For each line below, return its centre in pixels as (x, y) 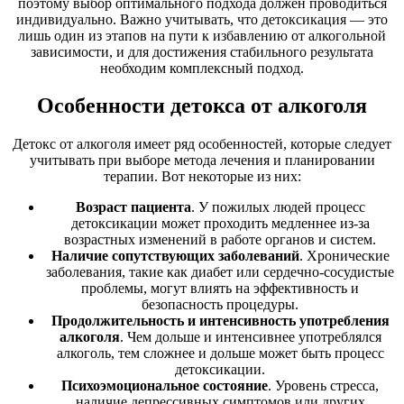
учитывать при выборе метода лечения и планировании (202, 161)
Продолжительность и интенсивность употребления (220, 321)
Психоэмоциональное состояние (165, 386)
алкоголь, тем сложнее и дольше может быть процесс (220, 353)
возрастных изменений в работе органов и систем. (220, 240)
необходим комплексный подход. (202, 68)
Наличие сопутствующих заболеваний (175, 256)
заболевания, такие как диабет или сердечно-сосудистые (220, 272)
